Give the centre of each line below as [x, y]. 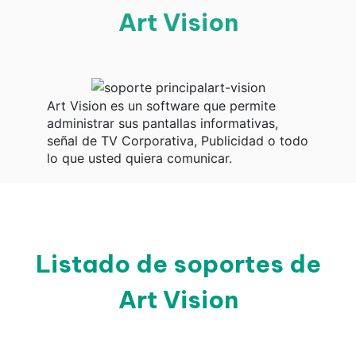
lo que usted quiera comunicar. [139, 158]
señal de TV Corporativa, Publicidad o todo [178, 140]
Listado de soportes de [178, 263]
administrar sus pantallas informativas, [163, 123]
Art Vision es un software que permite [161, 105]
